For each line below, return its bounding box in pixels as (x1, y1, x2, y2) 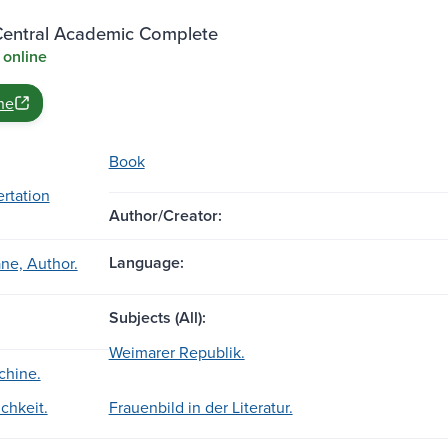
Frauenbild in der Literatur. (108, 395, 293, 418)
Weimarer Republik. (108, 340, 245, 363)
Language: (108, 250, 184, 274)
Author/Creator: (108, 203, 222, 227)
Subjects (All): (108, 305, 206, 329)
